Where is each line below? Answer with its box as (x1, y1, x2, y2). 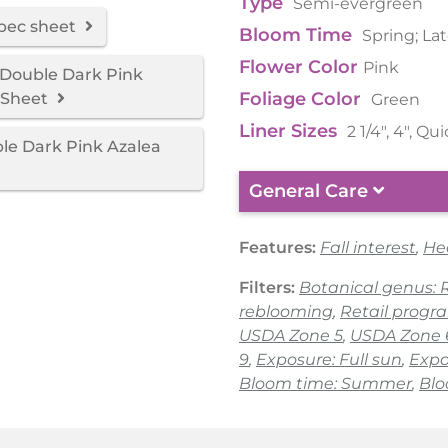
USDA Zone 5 (239, 326, 343, 346)
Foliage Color (239, 88, 366, 111)
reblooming (239, 302, 333, 322)
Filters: (239, 278, 295, 298)
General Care (249, 180, 373, 203)
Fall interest (320, 238, 416, 258)
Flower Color (239, 56, 358, 79)
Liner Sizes (239, 120, 342, 143)
